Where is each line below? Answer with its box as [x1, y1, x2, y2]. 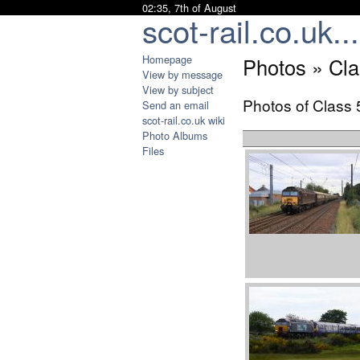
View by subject [142, 82, 214, 97]
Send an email [142, 97, 209, 112]
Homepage [142, 51, 192, 67]
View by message [142, 67, 223, 82]
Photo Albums [142, 128, 207, 143]
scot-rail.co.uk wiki [142, 112, 225, 128]
